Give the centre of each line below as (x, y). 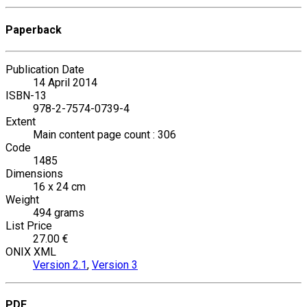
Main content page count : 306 (105, 134)
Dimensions (34, 173)
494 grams (59, 212)
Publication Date (45, 69)
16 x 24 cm (59, 186)
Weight (22, 199)
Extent (21, 121)
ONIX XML (31, 251)
